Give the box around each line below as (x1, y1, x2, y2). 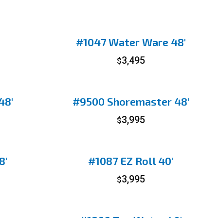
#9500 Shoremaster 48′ (72, 95, 189, 108)
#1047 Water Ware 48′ (75, 36, 186, 48)
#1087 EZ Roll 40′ (88, 154, 174, 167)
